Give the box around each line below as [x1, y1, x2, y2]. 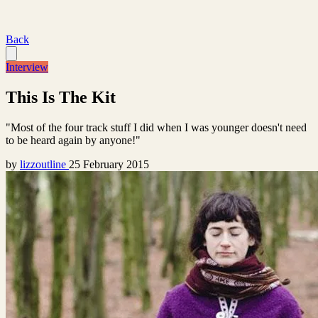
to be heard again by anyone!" [6, 133, 141, 146]
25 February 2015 [69, 158, 149, 170]
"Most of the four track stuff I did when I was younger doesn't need [6, 121, 307, 133]
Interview [6, 61, 48, 73]
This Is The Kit [6, 87, 116, 106]
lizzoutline [20, 158, 69, 170]
